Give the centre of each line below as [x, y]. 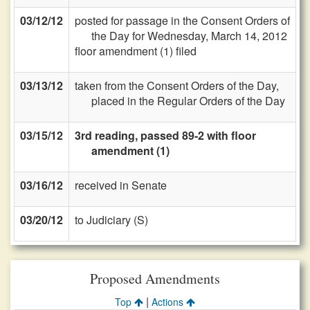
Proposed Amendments [155, 279]
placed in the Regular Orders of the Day [188, 101]
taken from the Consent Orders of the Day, [177, 85]
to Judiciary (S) [111, 220]
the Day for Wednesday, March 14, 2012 [189, 36]
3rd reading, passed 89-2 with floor [165, 135]
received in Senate [121, 185]
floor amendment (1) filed [136, 51]
